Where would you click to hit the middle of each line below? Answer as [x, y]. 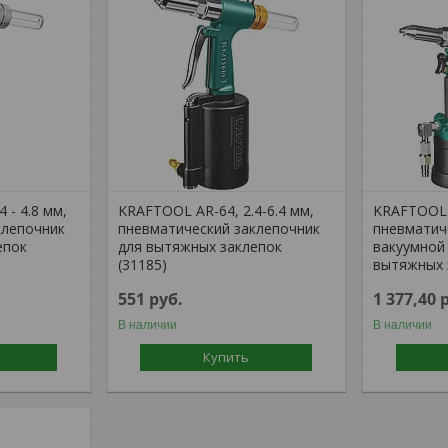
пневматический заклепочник [219, 228]
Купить [226, 356]
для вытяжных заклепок [200, 246]
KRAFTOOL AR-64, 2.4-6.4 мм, [216, 210]
